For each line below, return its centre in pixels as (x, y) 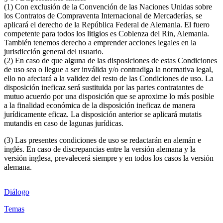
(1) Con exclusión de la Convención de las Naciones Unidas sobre (108, 6)
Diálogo (17, 192)
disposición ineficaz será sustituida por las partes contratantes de (104, 87)
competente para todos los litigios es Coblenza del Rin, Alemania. (107, 33)
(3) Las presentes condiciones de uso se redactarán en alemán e (103, 140)
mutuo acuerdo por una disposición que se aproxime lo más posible (109, 96)
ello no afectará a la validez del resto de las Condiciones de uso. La (109, 78)
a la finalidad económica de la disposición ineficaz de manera (100, 105)
